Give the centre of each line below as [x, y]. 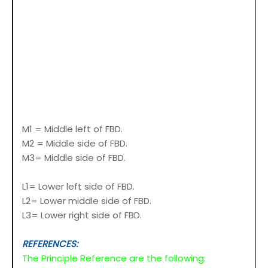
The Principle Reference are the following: [114, 258]
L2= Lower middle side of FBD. [88, 201]
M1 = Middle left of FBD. [74, 129]
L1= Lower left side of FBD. [80, 187]
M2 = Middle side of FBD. [76, 144]
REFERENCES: [50, 244]
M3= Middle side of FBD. [75, 158]
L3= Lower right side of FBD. [82, 215]
